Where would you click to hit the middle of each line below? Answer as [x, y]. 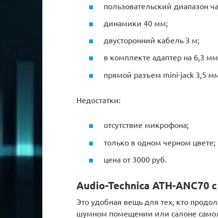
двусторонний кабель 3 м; [152, 40]
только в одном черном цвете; [160, 142]
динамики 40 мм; [136, 23]
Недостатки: [99, 100]
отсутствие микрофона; [146, 125]
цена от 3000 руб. [135, 159]
